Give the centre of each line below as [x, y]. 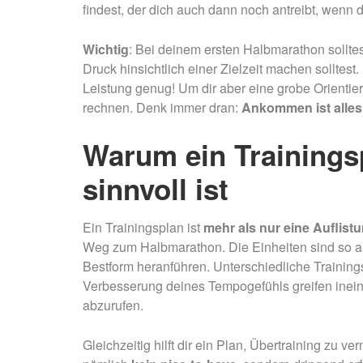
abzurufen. [113, 305]
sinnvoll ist [156, 189]
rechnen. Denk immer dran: [162, 107]
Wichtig [106, 49]
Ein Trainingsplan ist [143, 227]
